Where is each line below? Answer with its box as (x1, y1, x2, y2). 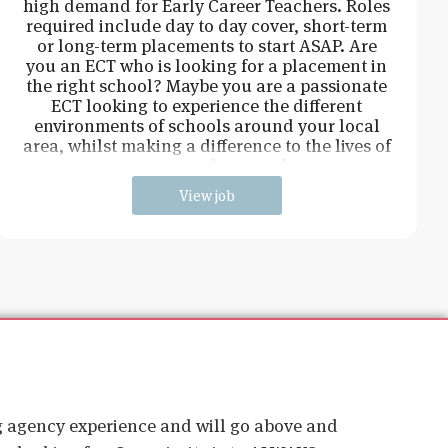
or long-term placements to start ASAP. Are (36, 33, 377, 57)
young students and (126, 153, 288, 177)
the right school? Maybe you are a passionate (26, 73, 388, 97)
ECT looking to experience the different (51, 93, 363, 117)
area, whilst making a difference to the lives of (22, 133, 391, 157)
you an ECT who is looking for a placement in (26, 53, 388, 77)
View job (178, 185, 235, 205)
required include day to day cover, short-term (26, 13, 388, 37)
